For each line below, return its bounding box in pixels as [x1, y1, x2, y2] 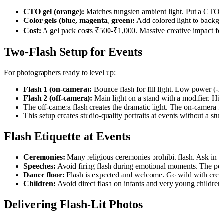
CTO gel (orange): [23, 7, 84, 16]
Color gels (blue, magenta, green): [23, 16, 135, 25]
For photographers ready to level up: [4, 68, 116, 77]
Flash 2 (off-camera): [23, 93, 92, 102]
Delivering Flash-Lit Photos [4, 197, 143, 211]
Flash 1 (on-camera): [23, 85, 92, 93]
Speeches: [23, 161, 56, 170]
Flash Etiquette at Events [4, 130, 130, 143]
